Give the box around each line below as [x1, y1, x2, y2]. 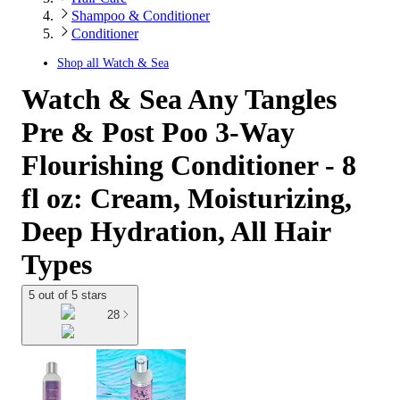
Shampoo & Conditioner [71, 8, 210, 23]
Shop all [57, 56, 103, 70]
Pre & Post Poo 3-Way [21, 116, 295, 148]
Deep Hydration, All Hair [21, 215, 330, 247]
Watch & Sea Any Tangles [21, 83, 337, 115]
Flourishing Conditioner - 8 [21, 149, 356, 181]
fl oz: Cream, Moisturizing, [21, 182, 352, 214]
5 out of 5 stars [29, 288, 107, 302]
